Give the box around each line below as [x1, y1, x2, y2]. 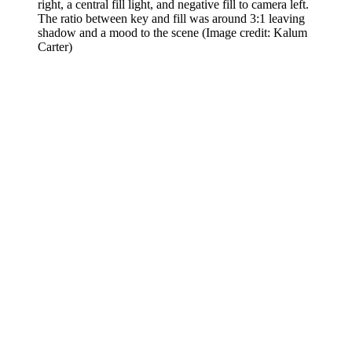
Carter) [38, 40, 72, 54]
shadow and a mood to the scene [38, 26, 202, 40]
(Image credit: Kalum [202, 26, 307, 40]
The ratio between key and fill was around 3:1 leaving [38, 12, 305, 26]
